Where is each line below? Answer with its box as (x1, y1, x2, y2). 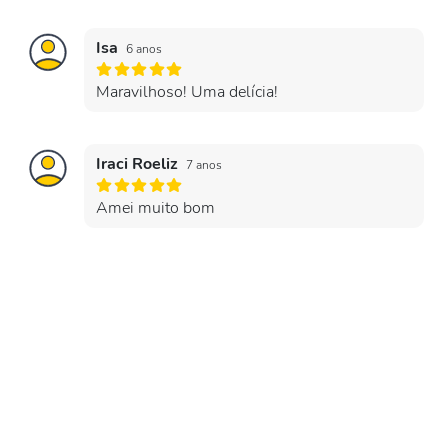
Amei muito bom (96, 197, 215, 219)
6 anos (126, 41, 162, 57)
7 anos (186, 157, 222, 173)
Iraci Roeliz (96, 153, 182, 175)
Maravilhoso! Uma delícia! (96, 81, 278, 103)
